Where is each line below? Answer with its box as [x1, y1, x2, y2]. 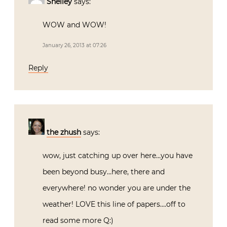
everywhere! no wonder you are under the [43, 183, 191, 193]
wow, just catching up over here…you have [43, 150, 193, 160]
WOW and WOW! [43, 20, 106, 29]
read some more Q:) [43, 215, 113, 225]
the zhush [47, 127, 81, 137]
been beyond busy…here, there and [43, 167, 165, 176]
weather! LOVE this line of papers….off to [43, 199, 185, 209]
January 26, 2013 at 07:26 [43, 42, 106, 49]
